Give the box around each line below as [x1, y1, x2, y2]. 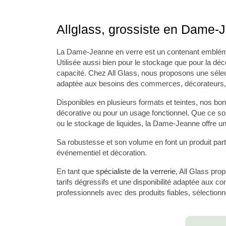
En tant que [56, 166, 96, 176]
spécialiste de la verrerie [96, 166, 176, 176]
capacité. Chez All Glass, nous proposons [56, 68, 196, 77]
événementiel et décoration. [56, 148, 147, 157]
